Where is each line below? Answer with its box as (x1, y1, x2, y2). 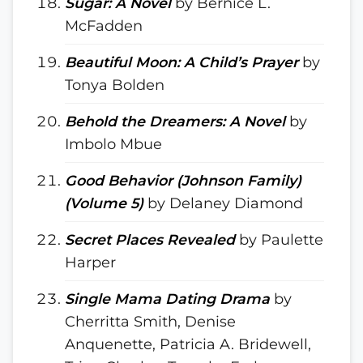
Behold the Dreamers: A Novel (65, 113, 285, 130)
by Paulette (235, 231, 323, 248)
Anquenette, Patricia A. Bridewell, (65, 335, 311, 352)
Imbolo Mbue (65, 135, 162, 152)
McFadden (65, 17, 143, 34)
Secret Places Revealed (65, 231, 235, 248)
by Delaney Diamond (143, 194, 303, 211)
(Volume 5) (65, 194, 143, 211)
